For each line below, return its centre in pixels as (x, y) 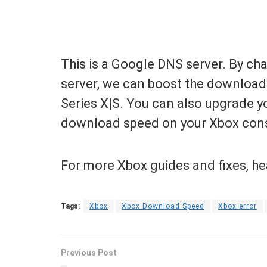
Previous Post (89, 252)
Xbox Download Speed (163, 206)
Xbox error (237, 206)
